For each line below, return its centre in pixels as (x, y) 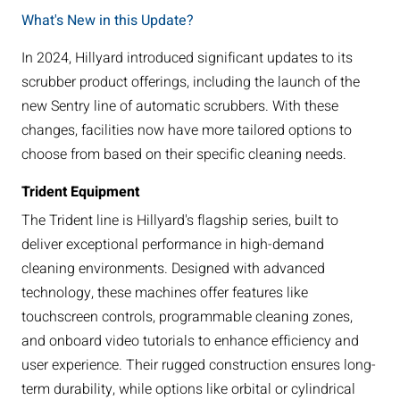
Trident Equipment (80, 192)
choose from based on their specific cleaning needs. (183, 155)
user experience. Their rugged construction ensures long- (198, 366)
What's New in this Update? (107, 21)
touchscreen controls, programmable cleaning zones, (187, 317)
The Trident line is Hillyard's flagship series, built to (179, 221)
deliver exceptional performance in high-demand (172, 245)
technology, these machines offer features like (164, 293)
